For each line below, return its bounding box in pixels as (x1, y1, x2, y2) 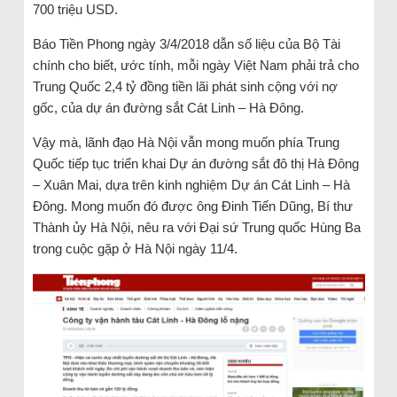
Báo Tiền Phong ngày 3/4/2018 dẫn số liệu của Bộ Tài (32, 35, 340, 51)
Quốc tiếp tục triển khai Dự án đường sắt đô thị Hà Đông (32, 155, 359, 171)
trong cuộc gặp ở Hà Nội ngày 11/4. (32, 240, 237, 256)
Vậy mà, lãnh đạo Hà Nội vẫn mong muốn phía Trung (32, 134, 339, 150)
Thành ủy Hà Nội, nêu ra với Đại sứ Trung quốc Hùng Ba (32, 219, 361, 235)
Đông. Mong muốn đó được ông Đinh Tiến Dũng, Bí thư (32, 198, 353, 214)
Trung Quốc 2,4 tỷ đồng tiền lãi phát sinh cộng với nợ (32, 78, 338, 94)
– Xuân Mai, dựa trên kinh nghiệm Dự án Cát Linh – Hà (32, 176, 350, 192)
